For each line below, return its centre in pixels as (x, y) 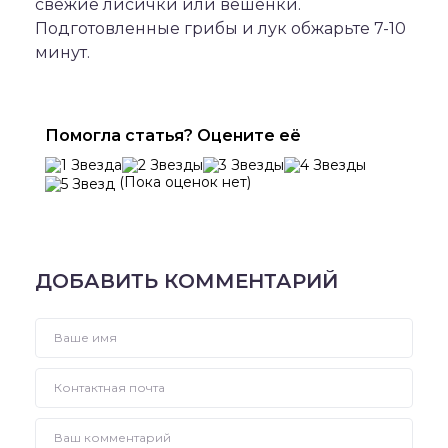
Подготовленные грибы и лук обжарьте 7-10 (220, 28)
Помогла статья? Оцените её (173, 135)
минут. (62, 52)
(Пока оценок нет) (183, 182)
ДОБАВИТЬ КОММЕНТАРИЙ (186, 281)
